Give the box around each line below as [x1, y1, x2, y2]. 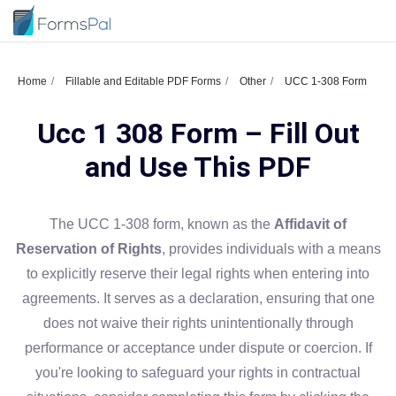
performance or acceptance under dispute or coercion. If [24, 340, 372, 355]
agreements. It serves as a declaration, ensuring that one [21, 291, 375, 306]
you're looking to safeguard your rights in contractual [35, 365, 361, 380]
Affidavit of [274, 217, 346, 232]
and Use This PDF [85, 150, 311, 184]
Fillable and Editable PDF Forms [65, 75, 221, 88]
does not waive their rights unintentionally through [42, 316, 354, 331]
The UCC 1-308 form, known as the [49, 217, 274, 232]
